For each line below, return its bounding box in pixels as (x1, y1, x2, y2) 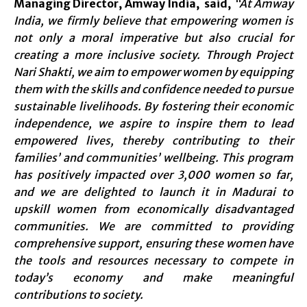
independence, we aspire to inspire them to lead (14, 116, 293, 131)
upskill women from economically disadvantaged (14, 202, 293, 217)
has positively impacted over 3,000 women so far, (14, 168, 293, 182)
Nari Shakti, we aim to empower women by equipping (14, 65, 293, 79)
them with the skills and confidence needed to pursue (14, 82, 293, 97)
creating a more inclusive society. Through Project (14, 48, 293, 62)
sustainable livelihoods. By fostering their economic (14, 99, 293, 114)
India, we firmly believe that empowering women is (14, 14, 293, 28)
